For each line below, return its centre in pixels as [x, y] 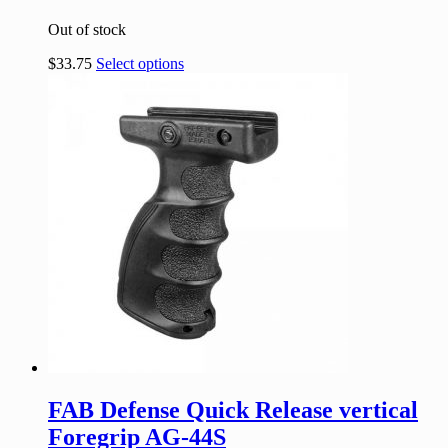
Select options [140, 63]
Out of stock [87, 29]
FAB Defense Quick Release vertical [233, 409]
